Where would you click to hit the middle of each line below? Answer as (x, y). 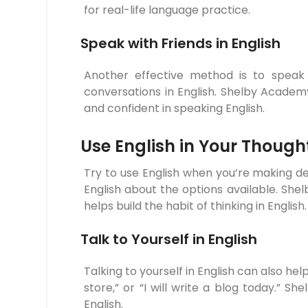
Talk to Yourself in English (169, 239)
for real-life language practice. (167, 10)
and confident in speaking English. (174, 108)
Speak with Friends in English (180, 43)
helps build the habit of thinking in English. (195, 206)
